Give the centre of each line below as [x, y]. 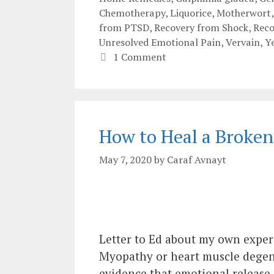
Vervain [243, 42]
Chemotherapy [132, 13]
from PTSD [124, 27]
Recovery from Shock [201, 27]
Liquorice [191, 13]
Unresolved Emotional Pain [160, 42]
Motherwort [244, 13]
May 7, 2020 [125, 159]
